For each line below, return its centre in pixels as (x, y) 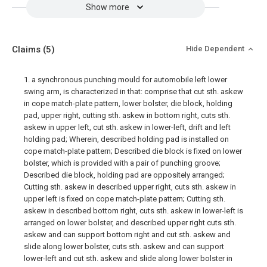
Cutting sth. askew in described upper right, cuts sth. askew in (130, 187)
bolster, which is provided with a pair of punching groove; (122, 163)
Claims (27, 49)
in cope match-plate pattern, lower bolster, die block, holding (128, 103)
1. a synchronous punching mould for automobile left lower (125, 80)
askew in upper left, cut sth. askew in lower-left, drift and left (127, 127)
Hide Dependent (216, 49)
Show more (107, 7)
